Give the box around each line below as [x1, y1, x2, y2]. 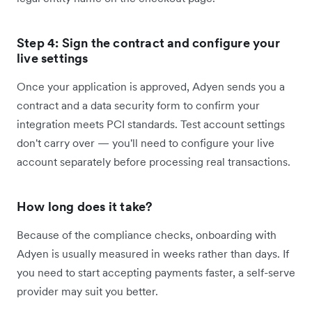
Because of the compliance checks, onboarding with [17, 228, 276, 242]
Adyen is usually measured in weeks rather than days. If [17, 247, 289, 261]
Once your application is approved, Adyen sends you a [17, 79, 285, 94]
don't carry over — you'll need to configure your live [17, 136, 274, 150]
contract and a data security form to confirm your [17, 98, 260, 113]
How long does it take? [17, 198, 153, 215]
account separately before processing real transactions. [17, 155, 290, 169]
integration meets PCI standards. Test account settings [17, 117, 285, 132]
